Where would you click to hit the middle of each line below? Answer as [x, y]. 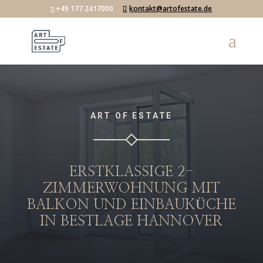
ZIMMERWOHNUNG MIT [131, 188]
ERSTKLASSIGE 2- [131, 172]
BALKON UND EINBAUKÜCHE [131, 205]
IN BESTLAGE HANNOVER [131, 221]
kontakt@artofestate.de [171, 9]
